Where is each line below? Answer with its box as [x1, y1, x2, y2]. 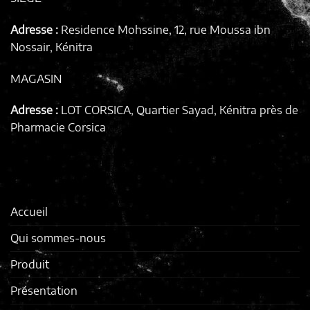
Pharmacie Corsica [10, 120, 106, 135]
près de [257, 103, 298, 118]
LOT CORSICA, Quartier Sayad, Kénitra [61, 103, 257, 118]
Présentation [10, 283, 77, 298]
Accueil [10, 204, 48, 219]
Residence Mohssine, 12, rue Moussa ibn [61, 22, 271, 37]
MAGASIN [10, 71, 62, 86]
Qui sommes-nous [10, 230, 106, 245]
